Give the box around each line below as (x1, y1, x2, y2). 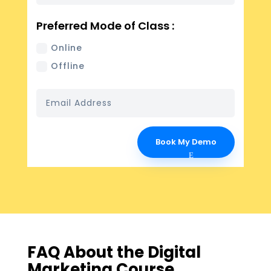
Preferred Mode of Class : (36, 18, 175, 34)
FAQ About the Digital (27, 241, 201, 264)
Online (51, 42, 83, 54)
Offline (51, 60, 85, 73)
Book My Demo (155, 136, 217, 148)
